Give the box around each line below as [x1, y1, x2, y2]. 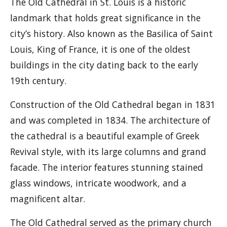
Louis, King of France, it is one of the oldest [10, 43, 191, 55]
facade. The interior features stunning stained [10, 161, 203, 173]
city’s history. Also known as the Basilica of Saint [10, 27, 213, 40]
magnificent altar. [10, 193, 85, 205]
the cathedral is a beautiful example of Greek [10, 130, 200, 142]
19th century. [10, 74, 66, 87]
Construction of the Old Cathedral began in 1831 [10, 98, 215, 110]
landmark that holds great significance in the [10, 12, 201, 24]
